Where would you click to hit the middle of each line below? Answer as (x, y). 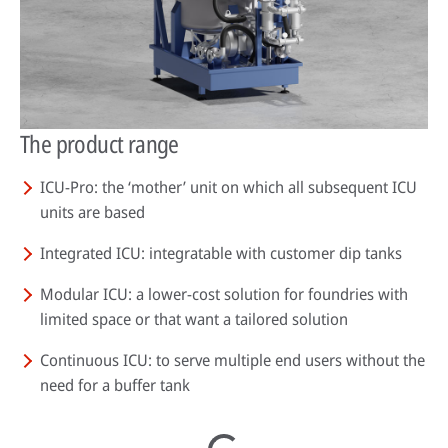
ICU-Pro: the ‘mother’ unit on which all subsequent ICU (228, 187)
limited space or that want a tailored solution (194, 319)
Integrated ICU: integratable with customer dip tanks (221, 253)
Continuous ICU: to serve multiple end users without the (232, 360)
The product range (99, 144)
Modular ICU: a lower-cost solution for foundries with (224, 294)
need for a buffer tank (115, 385)
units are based (92, 212)
